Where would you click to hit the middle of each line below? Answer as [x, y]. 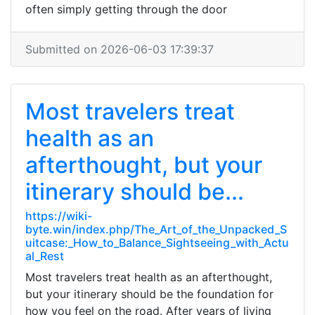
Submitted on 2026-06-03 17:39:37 [120, 49]
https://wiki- [59, 216]
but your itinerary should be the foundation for [149, 294]
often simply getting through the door [126, 9]
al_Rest [45, 256]
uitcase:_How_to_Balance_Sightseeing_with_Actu [157, 243]
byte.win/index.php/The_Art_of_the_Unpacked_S [156, 229]
